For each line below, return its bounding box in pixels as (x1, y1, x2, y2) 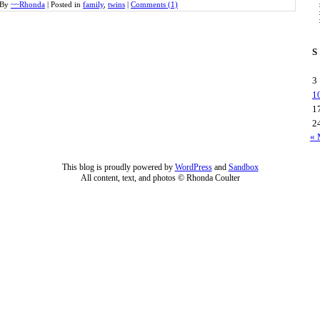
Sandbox (228, 161, 259, 172)
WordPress (174, 161, 212, 172)
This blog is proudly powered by (61, 161, 175, 172)
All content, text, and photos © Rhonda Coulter (80, 172, 240, 183)
